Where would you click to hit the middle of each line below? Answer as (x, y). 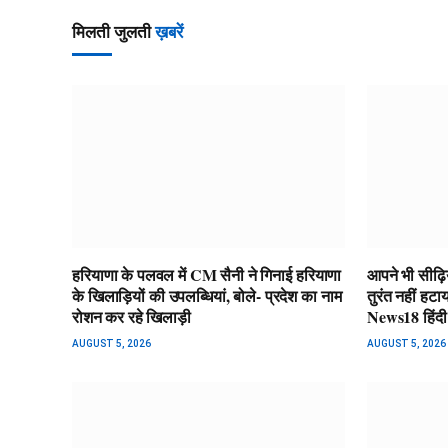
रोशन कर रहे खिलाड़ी (131, 316)
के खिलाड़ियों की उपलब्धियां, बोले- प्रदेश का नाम (207, 295)
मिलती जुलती (113, 32)
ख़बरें (169, 32)
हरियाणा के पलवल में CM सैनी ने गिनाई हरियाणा (207, 274)
